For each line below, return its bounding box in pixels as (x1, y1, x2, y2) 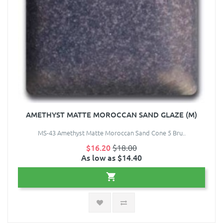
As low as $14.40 (81, 152, 142, 163)
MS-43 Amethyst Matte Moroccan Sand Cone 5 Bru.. (37, 128, 186, 138)
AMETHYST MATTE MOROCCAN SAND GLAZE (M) (26, 110, 197, 120)
